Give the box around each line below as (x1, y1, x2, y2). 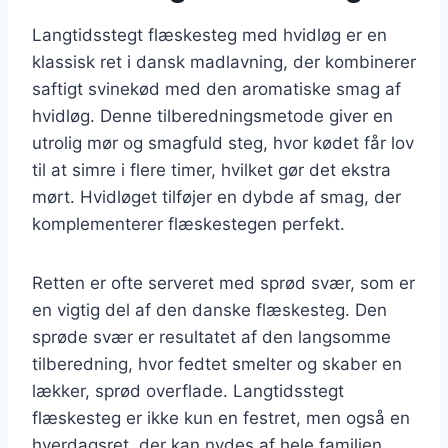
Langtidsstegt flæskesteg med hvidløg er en (32, 24, 387, 45)
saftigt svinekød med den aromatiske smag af (32, 78, 401, 99)
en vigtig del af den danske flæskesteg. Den (32, 299, 387, 320)
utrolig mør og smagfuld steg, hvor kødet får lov (32, 132, 414, 153)
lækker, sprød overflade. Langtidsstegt (32, 380, 344, 401)
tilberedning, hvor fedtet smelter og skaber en (32, 353, 402, 374)
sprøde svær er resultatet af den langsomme (32, 326, 391, 347)
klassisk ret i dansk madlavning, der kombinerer (32, 51, 416, 72)
